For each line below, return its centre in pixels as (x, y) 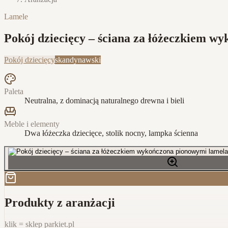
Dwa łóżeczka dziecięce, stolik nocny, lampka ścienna (111, 133)
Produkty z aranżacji (60, 202)
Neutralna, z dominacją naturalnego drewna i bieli (104, 100)
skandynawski (78, 60)
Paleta (14, 91)
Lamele (16, 17)
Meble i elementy (32, 124)
